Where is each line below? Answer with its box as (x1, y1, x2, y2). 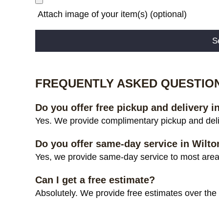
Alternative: (35, 53, 74, 62)
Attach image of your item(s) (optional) (35, 9, 187, 19)
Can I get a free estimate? (35, 174, 155, 185)
